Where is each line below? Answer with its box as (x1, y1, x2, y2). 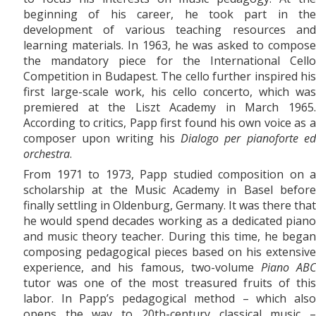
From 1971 (23, 166, 83, 183)
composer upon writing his (23, 130, 181, 146)
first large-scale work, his (23, 83, 173, 99)
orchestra (23, 145, 70, 162)
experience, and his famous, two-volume (23, 260, 261, 276)
